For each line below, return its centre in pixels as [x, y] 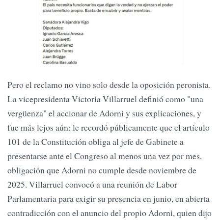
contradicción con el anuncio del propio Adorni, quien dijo [110, 213]
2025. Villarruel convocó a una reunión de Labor [92, 184]
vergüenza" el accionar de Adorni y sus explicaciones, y [104, 113]
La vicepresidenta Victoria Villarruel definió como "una [105, 99]
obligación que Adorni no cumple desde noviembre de [102, 170]
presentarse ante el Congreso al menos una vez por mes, [105, 156]
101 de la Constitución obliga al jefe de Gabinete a [96, 142]
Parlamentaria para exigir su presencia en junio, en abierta [109, 199]
